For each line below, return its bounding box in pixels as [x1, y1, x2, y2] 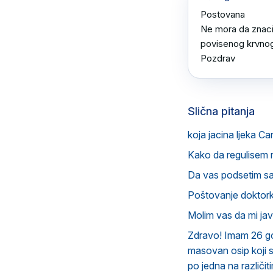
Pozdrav [200, 52, 235, 64]
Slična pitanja [188, 105, 255, 118]
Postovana [200, 9, 247, 20]
